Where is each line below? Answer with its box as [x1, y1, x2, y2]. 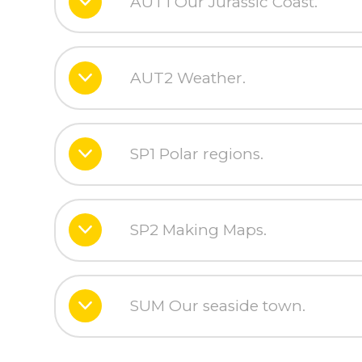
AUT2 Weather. [130, 69, 246, 88]
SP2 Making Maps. [130, 221, 267, 240]
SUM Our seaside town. [130, 297, 306, 316]
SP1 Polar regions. [130, 145, 264, 164]
